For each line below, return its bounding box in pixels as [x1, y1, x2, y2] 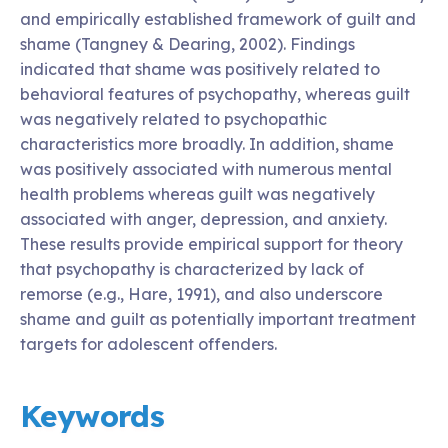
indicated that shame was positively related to [20, 58, 380, 79]
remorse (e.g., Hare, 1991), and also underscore [20, 283, 383, 304]
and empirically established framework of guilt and [20, 8, 416, 29]
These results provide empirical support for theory [20, 233, 403, 254]
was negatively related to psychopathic [20, 108, 327, 129]
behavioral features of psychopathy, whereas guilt [20, 83, 410, 104]
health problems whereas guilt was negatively [20, 183, 375, 204]
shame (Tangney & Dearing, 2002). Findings [20, 33, 355, 54]
